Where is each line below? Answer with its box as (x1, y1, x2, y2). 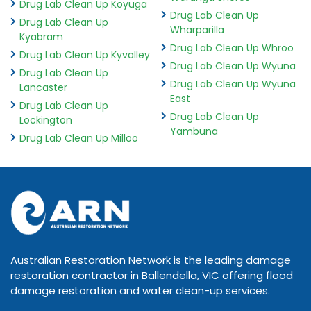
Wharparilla (169, 22, 224, 37)
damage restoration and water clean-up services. (10, 283, 270, 298)
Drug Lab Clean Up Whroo (169, 40, 294, 55)
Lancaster (19, 80, 67, 94)
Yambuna (169, 124, 218, 138)
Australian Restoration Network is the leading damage (10, 252, 291, 267)
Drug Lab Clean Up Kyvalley (19, 47, 150, 62)
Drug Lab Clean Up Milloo (19, 131, 138, 145)
